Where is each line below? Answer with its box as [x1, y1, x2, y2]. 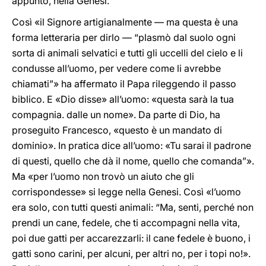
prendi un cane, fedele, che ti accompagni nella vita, [12, 217, 240, 229]
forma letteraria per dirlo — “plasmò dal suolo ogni [12, 31, 236, 43]
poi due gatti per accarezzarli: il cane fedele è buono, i [12, 232, 251, 244]
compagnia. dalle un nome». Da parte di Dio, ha [12, 109, 220, 121]
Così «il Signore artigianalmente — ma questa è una [12, 16, 238, 28]
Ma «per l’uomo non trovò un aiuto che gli [12, 170, 194, 182]
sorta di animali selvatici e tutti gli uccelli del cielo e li [12, 47, 243, 59]
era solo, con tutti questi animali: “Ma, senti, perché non [12, 201, 254, 213]
